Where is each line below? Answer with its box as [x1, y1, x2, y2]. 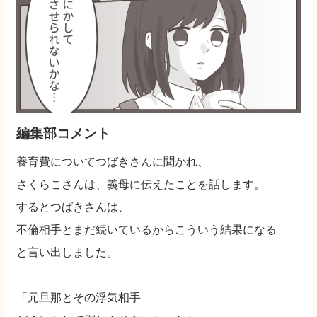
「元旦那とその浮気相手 [16, 290, 141, 305]
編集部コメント [16, 125, 110, 142]
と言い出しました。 [16, 245, 118, 260]
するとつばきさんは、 [16, 200, 129, 214]
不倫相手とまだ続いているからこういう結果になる [16, 222, 277, 237]
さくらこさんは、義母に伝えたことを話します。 [16, 177, 265, 192]
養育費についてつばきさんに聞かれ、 [16, 154, 209, 169]
